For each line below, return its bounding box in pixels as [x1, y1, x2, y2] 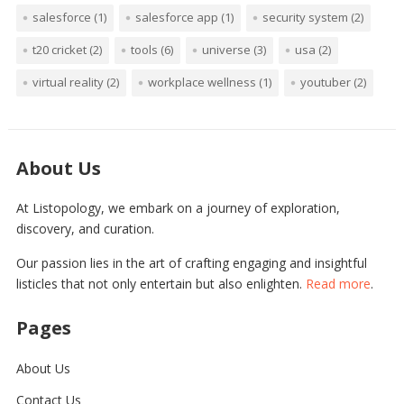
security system [262, 8, 348, 25]
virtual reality [32, 73, 104, 90]
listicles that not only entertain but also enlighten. [15, 274, 306, 292]
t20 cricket [32, 41, 87, 58]
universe [201, 41, 251, 58]
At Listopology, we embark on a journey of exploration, [15, 198, 340, 216]
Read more [305, 274, 371, 292]
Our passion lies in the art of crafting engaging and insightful [15, 253, 367, 271]
